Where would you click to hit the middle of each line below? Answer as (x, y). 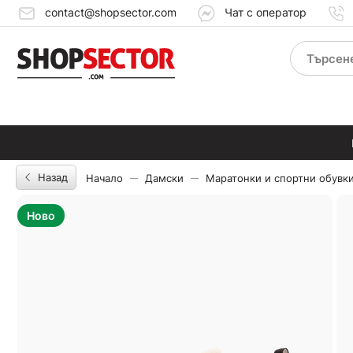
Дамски (164, 178)
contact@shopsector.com (111, 12)
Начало (104, 178)
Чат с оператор (266, 12)
